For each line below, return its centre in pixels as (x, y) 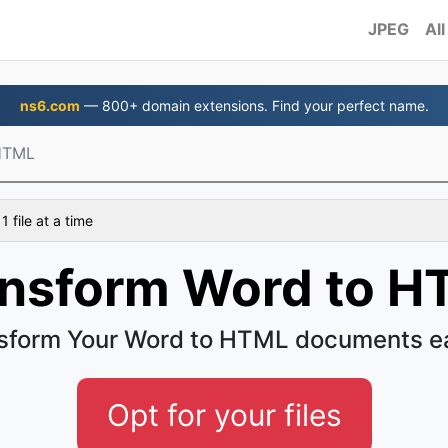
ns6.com (49, 105)
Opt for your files (224, 415)
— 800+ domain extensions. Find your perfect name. (254, 105)
